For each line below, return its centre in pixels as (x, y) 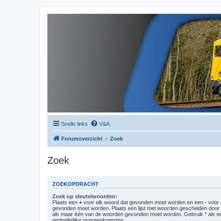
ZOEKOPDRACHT (75, 184)
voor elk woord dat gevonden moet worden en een (143, 202)
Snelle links (74, 124)
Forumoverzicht (82, 139)
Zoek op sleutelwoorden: (85, 196)
